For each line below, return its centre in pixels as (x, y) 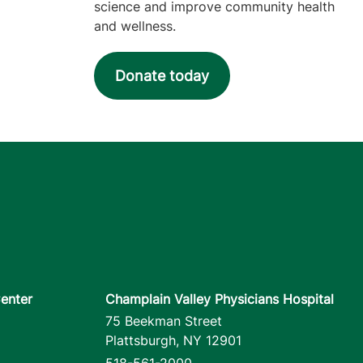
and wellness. (135, 26)
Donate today (162, 75)
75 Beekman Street (164, 321)
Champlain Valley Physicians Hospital (220, 299)
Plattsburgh (141, 341)
